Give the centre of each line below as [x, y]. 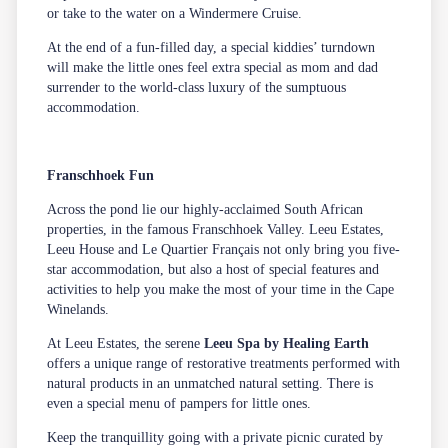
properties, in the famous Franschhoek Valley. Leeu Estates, [216, 229]
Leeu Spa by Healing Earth [287, 343]
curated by [354, 437]
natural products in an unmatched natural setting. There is [210, 383]
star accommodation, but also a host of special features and [213, 269]
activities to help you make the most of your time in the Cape [221, 289]
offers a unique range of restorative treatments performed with [224, 363]
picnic [305, 437]
